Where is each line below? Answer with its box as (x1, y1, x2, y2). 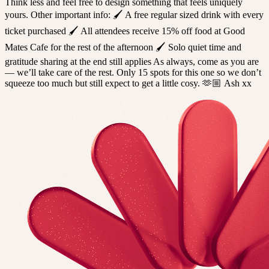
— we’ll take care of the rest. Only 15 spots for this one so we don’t (5, 67, 261, 77)
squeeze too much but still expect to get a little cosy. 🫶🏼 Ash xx (5, 77, 252, 88)
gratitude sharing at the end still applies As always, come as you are (5, 56, 259, 67)
